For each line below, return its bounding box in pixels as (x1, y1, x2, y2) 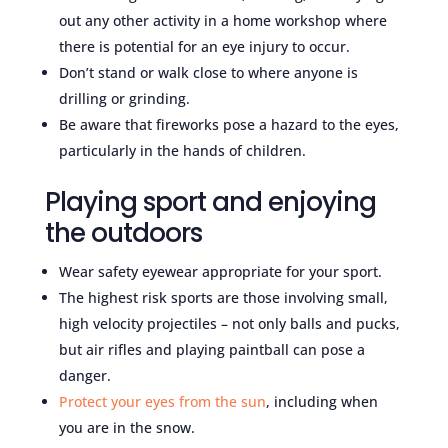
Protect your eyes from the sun (58, 391, 266, 411)
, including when (265, 391, 378, 411)
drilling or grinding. (58, 88, 190, 108)
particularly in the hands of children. (58, 140, 306, 160)
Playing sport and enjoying (44, 183, 376, 220)
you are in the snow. (58, 417, 195, 437)
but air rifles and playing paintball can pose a (58, 339, 365, 359)
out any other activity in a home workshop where (58, 10, 387, 30)
